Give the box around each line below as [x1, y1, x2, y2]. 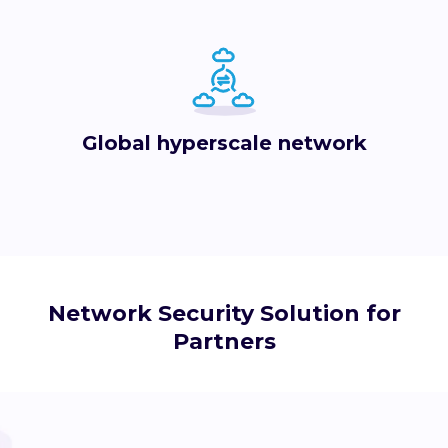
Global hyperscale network [81, 131, 367, 156]
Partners [172, 328, 276, 356]
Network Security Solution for [47, 300, 401, 328]
